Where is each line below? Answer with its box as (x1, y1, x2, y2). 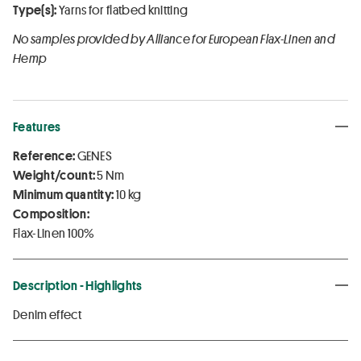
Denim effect (13, 305, 81, 322)
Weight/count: (13, 166, 96, 183)
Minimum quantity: (13, 185, 114, 202)
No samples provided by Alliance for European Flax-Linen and (13, 30, 335, 47)
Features (13, 118, 61, 135)
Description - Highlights (13, 276, 143, 293)
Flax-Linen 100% (13, 224, 94, 241)
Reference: (13, 147, 76, 164)
